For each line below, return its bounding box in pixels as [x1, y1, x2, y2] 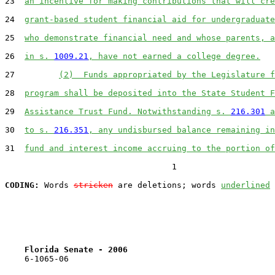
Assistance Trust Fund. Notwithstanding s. [25, 106, 231, 116]
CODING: [5, 180, 39, 190]
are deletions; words [113, 180, 221, 190]
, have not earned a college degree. [88, 51, 260, 61]
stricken [74, 180, 113, 190]
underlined [221, 180, 270, 190]
